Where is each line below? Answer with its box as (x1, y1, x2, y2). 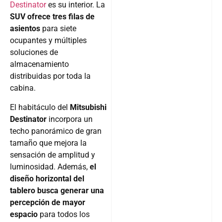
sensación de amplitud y (10, 150, 95, 160)
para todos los (40, 209, 90, 219)
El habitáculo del (10, 102, 70, 112)
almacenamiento (10, 59, 69, 69)
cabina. (10, 83, 36, 93)
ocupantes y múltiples (10, 36, 87, 46)
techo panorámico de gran (10, 126, 102, 136)
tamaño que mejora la (10, 138, 87, 148)
